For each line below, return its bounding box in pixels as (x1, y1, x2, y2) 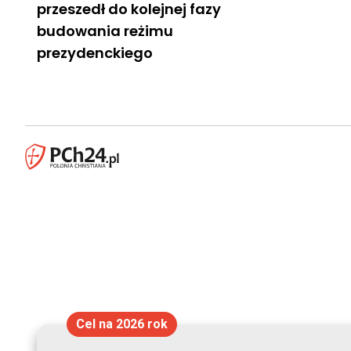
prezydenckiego (37, 42, 153, 63)
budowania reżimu (37, 20, 173, 41)
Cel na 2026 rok (75, 317, 168, 331)
